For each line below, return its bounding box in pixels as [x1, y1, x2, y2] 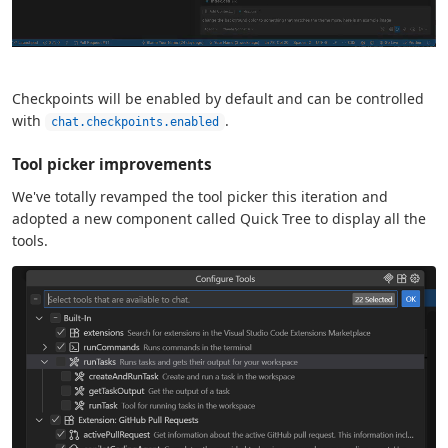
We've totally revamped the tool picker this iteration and [12, 186, 388, 206]
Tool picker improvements [12, 153, 212, 174]
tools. [12, 230, 48, 250]
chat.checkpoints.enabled [51, 115, 219, 130]
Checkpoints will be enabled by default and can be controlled [12, 88, 424, 108]
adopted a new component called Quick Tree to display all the [12, 208, 426, 228]
